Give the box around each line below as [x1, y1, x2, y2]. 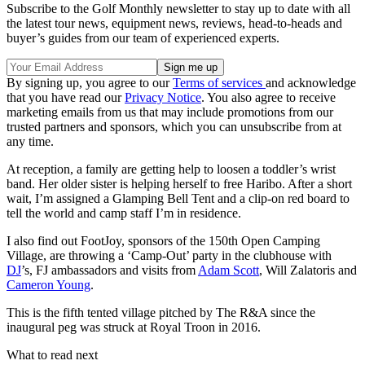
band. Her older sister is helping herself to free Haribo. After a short [7, 176, 352, 191]
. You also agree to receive [201, 90, 336, 104]
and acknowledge [266, 75, 356, 90]
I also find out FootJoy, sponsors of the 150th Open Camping [7, 233, 320, 248]
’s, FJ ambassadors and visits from [21, 262, 198, 277]
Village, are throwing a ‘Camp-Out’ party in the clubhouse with [7, 248, 332, 262]
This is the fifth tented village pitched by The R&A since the [7, 305, 315, 319]
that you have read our [7, 90, 125, 104]
